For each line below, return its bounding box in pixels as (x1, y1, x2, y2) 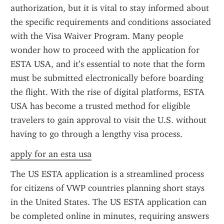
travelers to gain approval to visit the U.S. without (10, 114, 206, 125)
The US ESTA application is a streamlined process (10, 168, 204, 179)
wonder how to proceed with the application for (10, 44, 199, 55)
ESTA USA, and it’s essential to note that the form (10, 58, 205, 69)
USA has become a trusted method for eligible (10, 100, 190, 111)
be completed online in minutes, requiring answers (10, 210, 209, 221)
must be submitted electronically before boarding (10, 72, 203, 83)
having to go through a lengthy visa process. (10, 128, 182, 139)
